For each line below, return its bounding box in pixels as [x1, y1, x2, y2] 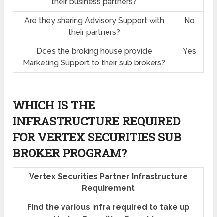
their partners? [68, 28, 120, 37]
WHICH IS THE [13, 97, 95, 113]
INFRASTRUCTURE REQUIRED [13, 113, 181, 129]
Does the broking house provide [36, 46, 152, 56]
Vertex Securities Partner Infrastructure [29, 172, 188, 182]
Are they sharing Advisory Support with [24, 16, 164, 26]
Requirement [82, 184, 135, 193]
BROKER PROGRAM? [13, 145, 127, 161]
